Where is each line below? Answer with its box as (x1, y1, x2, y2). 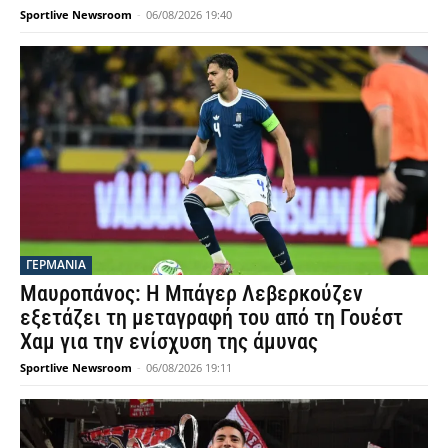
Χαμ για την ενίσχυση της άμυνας (20, 328, 318, 354)
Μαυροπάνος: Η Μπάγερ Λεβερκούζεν (20, 280, 363, 306)
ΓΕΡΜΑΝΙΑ (26, 255, 86, 273)
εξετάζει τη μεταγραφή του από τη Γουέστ (20, 304, 403, 330)
